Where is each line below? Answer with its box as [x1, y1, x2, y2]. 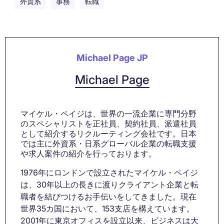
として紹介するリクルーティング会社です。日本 [20, 128, 196, 138]
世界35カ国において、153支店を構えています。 [20, 203, 194, 213]
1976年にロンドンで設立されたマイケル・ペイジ [20, 167, 198, 177]
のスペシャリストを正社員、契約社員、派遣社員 [20, 118, 196, 128]
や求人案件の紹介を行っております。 [20, 148, 156, 158]
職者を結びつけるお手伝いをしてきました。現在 [20, 191, 196, 201]
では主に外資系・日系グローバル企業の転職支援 [20, 138, 196, 148]
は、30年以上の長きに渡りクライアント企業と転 [20, 179, 198, 189]
